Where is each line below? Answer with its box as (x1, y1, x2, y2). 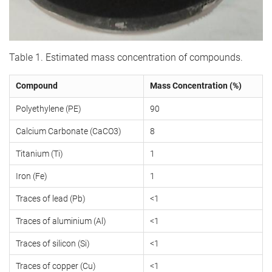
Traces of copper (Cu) (16, 260, 96, 271)
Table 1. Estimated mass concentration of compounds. (9, 51, 243, 63)
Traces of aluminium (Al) (16, 216, 106, 226)
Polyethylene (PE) (16, 103, 81, 114)
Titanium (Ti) (16, 148, 63, 158)
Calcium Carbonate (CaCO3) (16, 126, 121, 136)
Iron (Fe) (16, 171, 47, 181)
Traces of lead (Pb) (16, 193, 86, 203)
